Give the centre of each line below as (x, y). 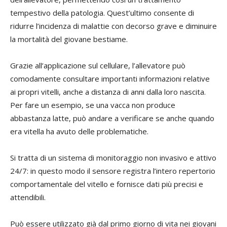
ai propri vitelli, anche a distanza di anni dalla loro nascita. (108, 92)
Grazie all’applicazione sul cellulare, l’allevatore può (98, 66)
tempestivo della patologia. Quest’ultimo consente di (102, 13)
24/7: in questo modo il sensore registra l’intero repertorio (113, 171)
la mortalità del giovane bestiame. (69, 39)
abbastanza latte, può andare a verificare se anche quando (112, 118)
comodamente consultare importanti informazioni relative (110, 79)
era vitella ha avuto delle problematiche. (79, 131)
